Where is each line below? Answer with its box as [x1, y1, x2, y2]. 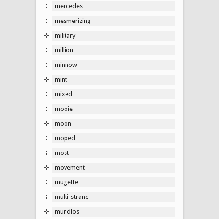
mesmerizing [55, 17, 91, 24]
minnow [55, 61, 77, 68]
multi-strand [55, 193, 89, 200]
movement [55, 163, 85, 171]
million [55, 46, 73, 54]
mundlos [55, 207, 79, 215]
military [55, 31, 75, 39]
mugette [55, 178, 78, 186]
